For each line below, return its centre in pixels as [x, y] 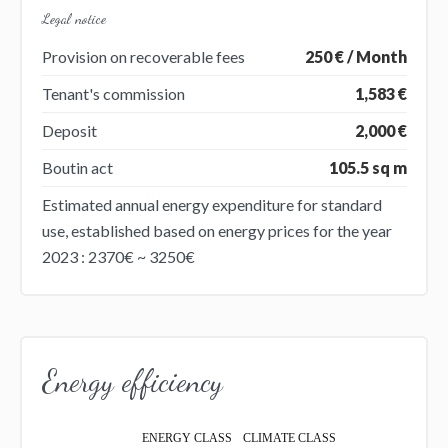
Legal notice [73, 18]
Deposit [69, 130]
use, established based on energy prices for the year [216, 230]
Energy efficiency [132, 380]
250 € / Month [355, 56]
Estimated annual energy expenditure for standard [211, 204]
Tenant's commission [113, 93]
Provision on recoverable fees [143, 56]
